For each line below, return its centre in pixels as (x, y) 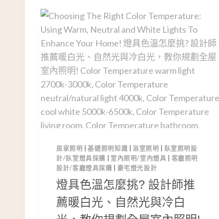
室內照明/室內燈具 (138, 158)
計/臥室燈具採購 (81, 158)
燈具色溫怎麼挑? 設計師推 (126, 184)
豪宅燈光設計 (137, 168)
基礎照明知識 (108, 148)
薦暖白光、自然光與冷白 (121, 202)
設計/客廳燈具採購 (84, 168)
